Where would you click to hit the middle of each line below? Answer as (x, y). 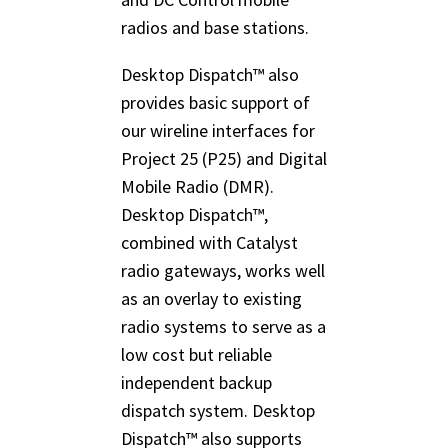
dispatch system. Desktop (218, 411)
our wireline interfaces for (218, 131)
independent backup (196, 383)
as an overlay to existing (211, 299)
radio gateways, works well (223, 271)
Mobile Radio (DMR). (197, 187)
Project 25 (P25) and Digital (224, 159)
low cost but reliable (196, 355)
